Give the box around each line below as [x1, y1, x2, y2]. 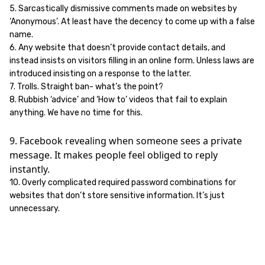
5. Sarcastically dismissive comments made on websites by [9, 4, 237, 14]
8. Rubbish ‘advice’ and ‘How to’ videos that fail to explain [9, 95, 227, 105]
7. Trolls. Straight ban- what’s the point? [9, 82, 163, 92]
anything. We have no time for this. [9, 108, 143, 118]
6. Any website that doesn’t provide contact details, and [9, 43, 225, 53]
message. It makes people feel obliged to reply [9, 148, 218, 161]
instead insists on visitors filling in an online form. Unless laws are [9, 56, 254, 66]
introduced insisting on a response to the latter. [9, 69, 191, 79]
